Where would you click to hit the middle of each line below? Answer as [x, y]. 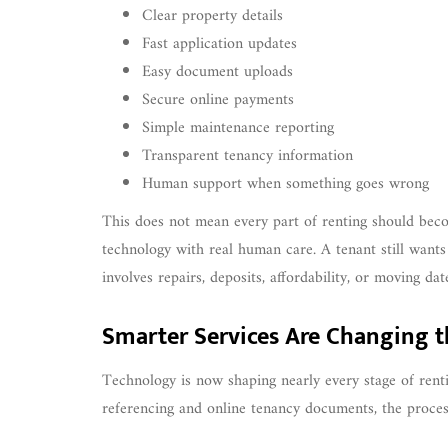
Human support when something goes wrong [285, 183]
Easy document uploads [217, 71]
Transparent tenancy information [247, 155]
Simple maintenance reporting [238, 127]
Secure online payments [218, 99]
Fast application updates [219, 43]
